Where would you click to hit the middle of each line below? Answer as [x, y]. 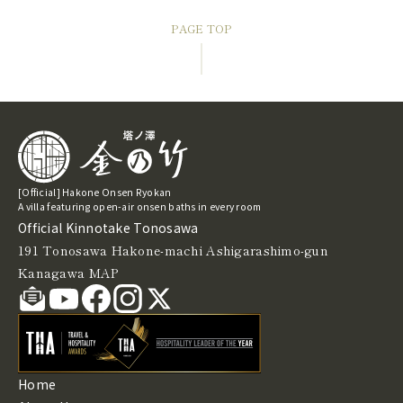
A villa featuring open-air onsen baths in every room [140, 206]
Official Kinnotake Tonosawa [108, 227]
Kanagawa [54, 272]
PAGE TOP [201, 29]
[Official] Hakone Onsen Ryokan [95, 192]
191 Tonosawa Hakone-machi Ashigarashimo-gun [174, 250]
